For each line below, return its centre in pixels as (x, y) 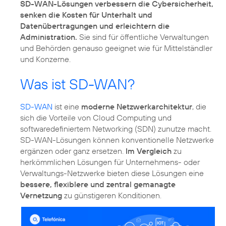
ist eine (67, 106)
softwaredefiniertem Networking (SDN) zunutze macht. (116, 128)
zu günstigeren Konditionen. (112, 195)
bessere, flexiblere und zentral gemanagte (98, 184)
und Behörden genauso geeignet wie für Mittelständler (116, 48)
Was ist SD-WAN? (78, 84)
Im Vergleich (149, 151)
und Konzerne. (45, 59)
